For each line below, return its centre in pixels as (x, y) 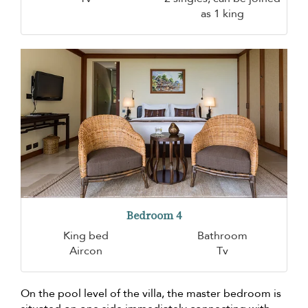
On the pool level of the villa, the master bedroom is (151, 294)
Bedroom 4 (154, 216)
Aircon (86, 251)
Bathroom (222, 236)
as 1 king (222, 14)
